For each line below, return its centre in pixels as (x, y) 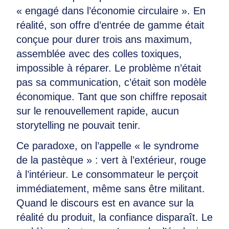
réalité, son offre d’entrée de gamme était (110, 25)
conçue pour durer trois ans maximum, (104, 39)
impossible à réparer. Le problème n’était (109, 68)
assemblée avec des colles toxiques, (99, 54)
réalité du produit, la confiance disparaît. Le (114, 217)
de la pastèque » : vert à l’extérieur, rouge (111, 160)
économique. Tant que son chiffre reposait (112, 97)
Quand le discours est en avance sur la (105, 203)
